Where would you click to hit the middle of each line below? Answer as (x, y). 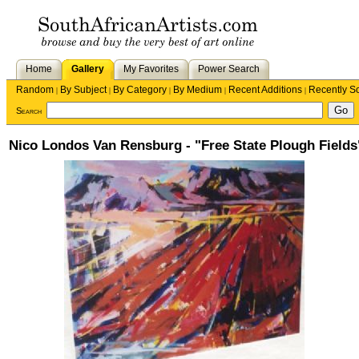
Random (35, 90)
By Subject (83, 90)
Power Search (229, 69)
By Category (140, 90)
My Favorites (151, 69)
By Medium (198, 90)
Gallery (88, 69)
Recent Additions (265, 90)
